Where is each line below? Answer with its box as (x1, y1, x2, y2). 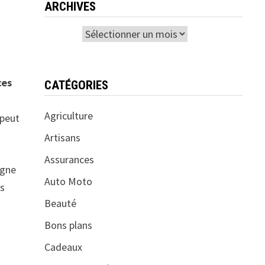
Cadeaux (44, 240, 82, 254)
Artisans (44, 131, 80, 145)
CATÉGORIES (44, 78, 108, 93)
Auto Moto (44, 174, 92, 189)
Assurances (44, 153, 94, 167)
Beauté (44, 196, 76, 211)
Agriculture (44, 109, 93, 123)
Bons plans (44, 218, 92, 232)
